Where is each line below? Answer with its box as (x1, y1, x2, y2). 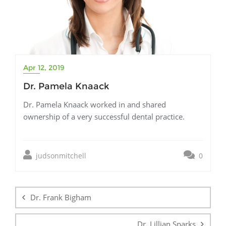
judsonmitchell (34, 150, 86, 160)
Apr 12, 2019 (23, 63, 65, 72)
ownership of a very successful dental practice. (23, 111, 185, 122)
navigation (15, 183, 80, 198)
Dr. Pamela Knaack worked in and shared (23, 99, 166, 109)
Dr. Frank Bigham (30, 192, 91, 202)
